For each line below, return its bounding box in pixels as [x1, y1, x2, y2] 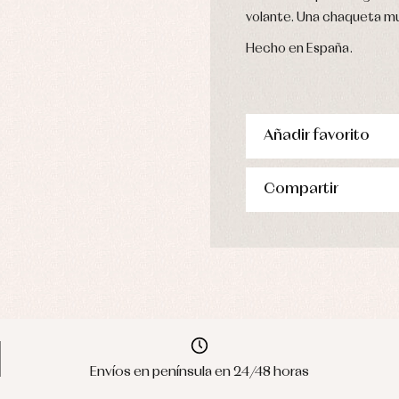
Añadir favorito [264, 128, 370, 144]
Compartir [264, 182, 338, 198]
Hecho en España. [246, 43, 353, 56]
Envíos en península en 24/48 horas [90, 365, 309, 379]
